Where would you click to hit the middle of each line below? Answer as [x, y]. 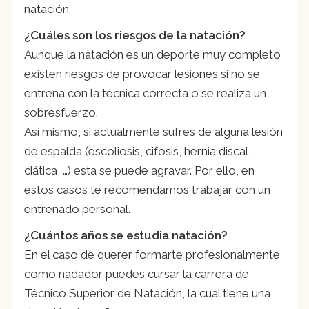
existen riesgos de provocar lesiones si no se [142, 73]
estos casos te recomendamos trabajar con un [147, 189]
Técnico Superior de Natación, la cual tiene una [147, 293]
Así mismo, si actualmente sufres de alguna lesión [153, 131]
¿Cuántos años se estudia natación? [126, 235]
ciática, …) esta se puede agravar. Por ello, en [139, 170]
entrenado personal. [77, 209]
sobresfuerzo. [61, 112]
